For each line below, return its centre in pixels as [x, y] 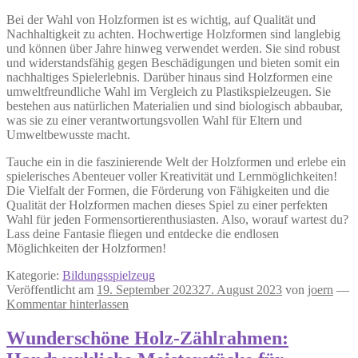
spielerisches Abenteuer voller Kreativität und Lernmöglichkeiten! [172, 177]
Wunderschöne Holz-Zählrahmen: [147, 338]
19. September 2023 [147, 290]
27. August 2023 [240, 290]
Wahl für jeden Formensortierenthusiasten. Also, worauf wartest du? [177, 220]
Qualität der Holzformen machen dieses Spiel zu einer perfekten [167, 205]
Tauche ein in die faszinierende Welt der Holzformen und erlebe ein [176, 162]
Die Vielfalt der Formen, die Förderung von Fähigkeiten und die [168, 191]
